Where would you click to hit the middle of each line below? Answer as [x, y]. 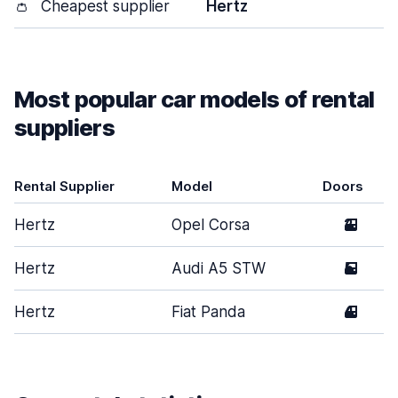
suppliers [64, 127]
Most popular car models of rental [195, 99]
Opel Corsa [211, 225]
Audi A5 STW [219, 268]
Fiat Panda [208, 312]
